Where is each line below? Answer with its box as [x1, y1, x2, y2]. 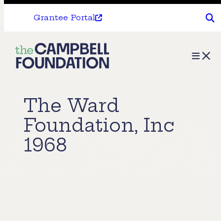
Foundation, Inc [24, 114, 175, 137]
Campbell [15, 63, 72, 78]
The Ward [24, 94, 119, 117]
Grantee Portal [34, 13, 95, 22]
